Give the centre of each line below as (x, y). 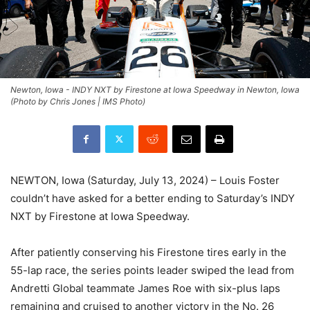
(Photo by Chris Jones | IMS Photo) (78, 101)
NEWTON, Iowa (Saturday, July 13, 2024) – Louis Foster (145, 180)
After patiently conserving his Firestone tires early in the (148, 252)
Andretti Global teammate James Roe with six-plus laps (145, 288)
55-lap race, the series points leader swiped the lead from (152, 270)
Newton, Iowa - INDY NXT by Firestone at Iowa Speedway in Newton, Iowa (155, 89)
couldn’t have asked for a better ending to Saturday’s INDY (153, 198)
